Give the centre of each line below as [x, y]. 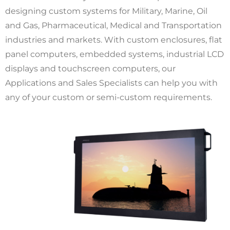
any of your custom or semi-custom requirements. [109, 97]
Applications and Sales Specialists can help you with [111, 83]
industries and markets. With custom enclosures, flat [114, 40]
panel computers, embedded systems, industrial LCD [114, 54]
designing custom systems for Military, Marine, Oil [106, 11]
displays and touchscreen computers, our [90, 68]
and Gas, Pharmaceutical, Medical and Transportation [113, 25]
